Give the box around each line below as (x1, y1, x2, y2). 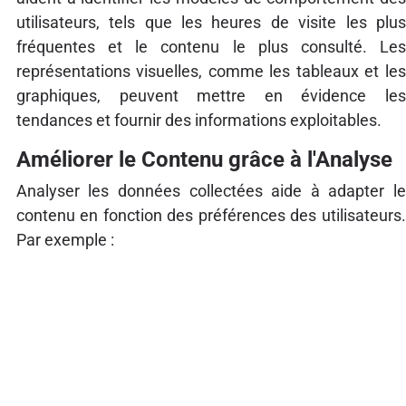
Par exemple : (15, 230, 114, 250)
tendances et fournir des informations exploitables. (15, 111, 382, 130)
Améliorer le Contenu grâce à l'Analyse (15, 147, 392, 173)
